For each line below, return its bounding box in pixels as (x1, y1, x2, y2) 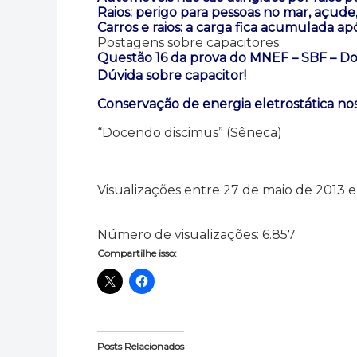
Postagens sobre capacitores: (97, 34, 281, 50)
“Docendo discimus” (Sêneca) (97, 124, 282, 140)
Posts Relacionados (97, 339, 184, 352)
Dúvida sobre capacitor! (97, 67, 246, 83)
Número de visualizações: (97, 226, 259, 242)
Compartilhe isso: (97, 246, 177, 259)
